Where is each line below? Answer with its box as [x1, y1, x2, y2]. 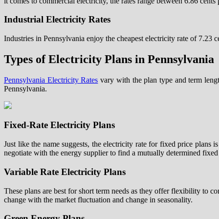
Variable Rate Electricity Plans [4, 166, 126, 177]
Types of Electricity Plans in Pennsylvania [4, 52, 214, 66]
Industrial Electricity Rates [4, 14, 110, 25]
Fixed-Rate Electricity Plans [4, 120, 115, 131]
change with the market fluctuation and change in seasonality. [4, 195, 193, 204]
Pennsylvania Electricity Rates [4, 75, 98, 84]
